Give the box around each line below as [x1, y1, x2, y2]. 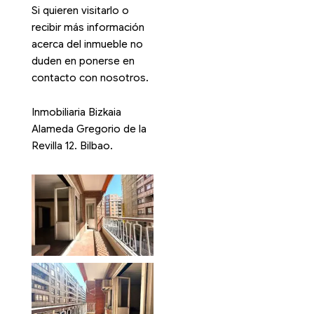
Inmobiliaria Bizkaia [31, 106, 121, 119]
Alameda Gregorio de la [31, 123, 146, 136]
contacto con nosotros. [31, 71, 149, 84]
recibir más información [31, 20, 144, 34]
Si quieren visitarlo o [31, 4, 129, 17]
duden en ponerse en [31, 54, 135, 67]
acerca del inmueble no [31, 37, 143, 50]
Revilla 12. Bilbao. [31, 139, 113, 153]
